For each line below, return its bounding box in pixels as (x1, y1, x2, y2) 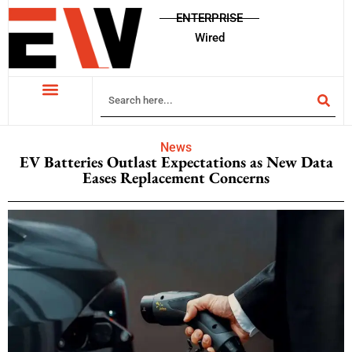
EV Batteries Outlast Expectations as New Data (19, 151, 333, 172)
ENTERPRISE (176, 11, 244, 25)
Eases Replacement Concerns (82, 167, 269, 188)
